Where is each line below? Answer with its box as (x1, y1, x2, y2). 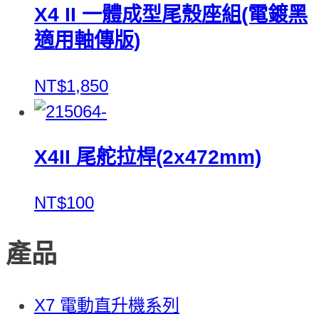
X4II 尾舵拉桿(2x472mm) (34, 145, 261, 168)
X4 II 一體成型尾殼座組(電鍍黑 (34, 3, 308, 26)
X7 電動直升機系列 (34, 295, 179, 315)
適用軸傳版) (34, 28, 140, 51)
